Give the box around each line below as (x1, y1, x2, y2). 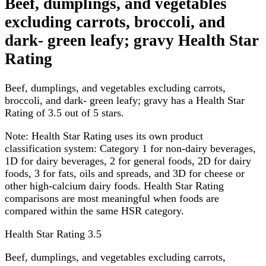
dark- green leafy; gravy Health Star (5, 31, 259, 50)
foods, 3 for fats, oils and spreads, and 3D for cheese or (5, 167, 245, 179)
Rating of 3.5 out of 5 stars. (5, 106, 124, 119)
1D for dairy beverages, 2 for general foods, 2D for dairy (5, 154, 251, 167)
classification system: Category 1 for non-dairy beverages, (5, 142, 256, 154)
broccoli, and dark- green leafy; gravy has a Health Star (5, 94, 245, 106)
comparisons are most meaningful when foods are (5, 192, 219, 204)
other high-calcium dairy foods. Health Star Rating (5, 179, 224, 192)
